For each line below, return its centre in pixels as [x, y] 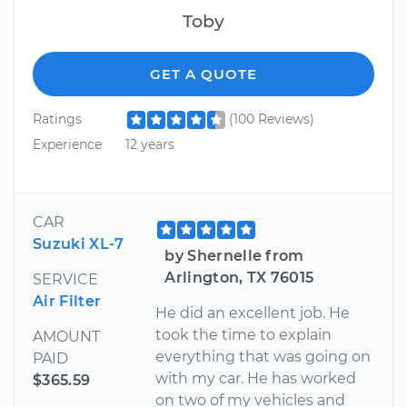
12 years [149, 144]
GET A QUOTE [203, 74]
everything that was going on [263, 356]
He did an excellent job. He [253, 313]
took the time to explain [244, 334]
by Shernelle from [234, 255]
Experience [67, 144]
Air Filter [67, 301]
